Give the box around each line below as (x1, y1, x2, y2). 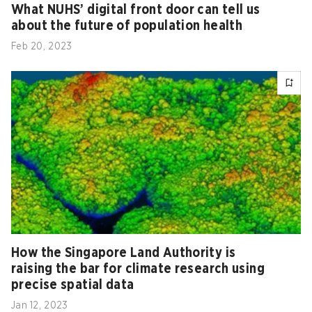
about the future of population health (11, 19, 243, 33)
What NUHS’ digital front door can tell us (11, 3, 260, 17)
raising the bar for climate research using (11, 262, 265, 276)
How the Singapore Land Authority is (11, 246, 236, 260)
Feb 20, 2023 (11, 41, 72, 52)
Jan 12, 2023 (11, 300, 68, 311)
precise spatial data (11, 278, 134, 292)
